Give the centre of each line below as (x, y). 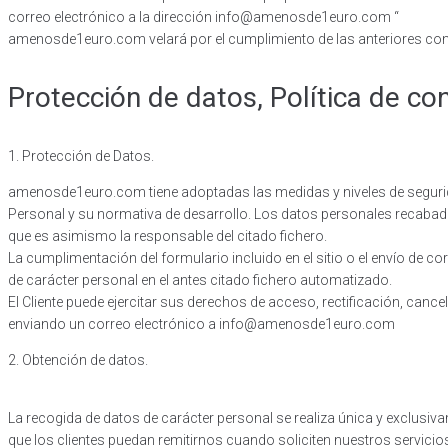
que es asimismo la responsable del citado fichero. (169, 235)
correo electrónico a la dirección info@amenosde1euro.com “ (203, 16)
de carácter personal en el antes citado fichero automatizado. (201, 279)
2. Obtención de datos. (78, 359)
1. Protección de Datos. (81, 155)
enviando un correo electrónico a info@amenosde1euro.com (201, 323)
